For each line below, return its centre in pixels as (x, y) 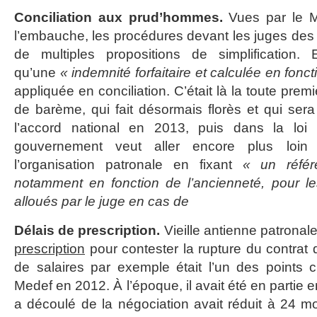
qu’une (37, 73)
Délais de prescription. (89, 230)
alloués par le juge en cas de (102, 201)
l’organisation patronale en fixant (128, 165)
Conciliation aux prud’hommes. (122, 17)
